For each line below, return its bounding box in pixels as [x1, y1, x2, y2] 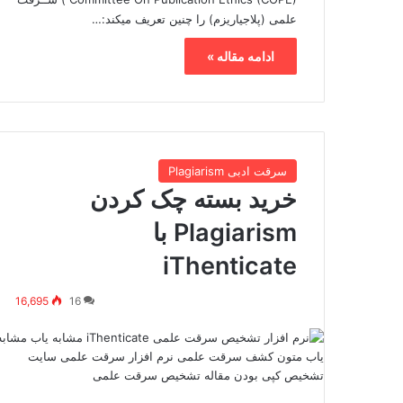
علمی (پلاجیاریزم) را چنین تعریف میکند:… [92, 12, 297, 27]
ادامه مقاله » [207, 49, 274, 65]
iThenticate [163, 250, 297, 281]
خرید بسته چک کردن [90, 184, 297, 214]
